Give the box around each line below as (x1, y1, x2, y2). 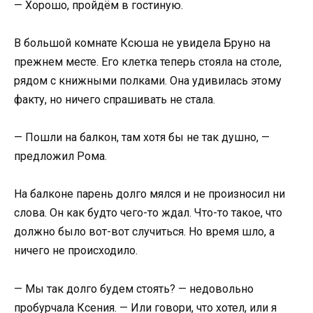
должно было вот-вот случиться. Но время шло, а (14, 225, 275, 239)
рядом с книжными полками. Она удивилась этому (14, 74, 282, 88)
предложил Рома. (14, 150, 107, 163)
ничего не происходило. (14, 244, 138, 258)
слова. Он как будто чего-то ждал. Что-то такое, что (14, 206, 282, 220)
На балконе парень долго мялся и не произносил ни (14, 187, 285, 201)
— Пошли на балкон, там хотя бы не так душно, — (14, 131, 270, 145)
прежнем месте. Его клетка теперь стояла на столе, (14, 55, 282, 69)
